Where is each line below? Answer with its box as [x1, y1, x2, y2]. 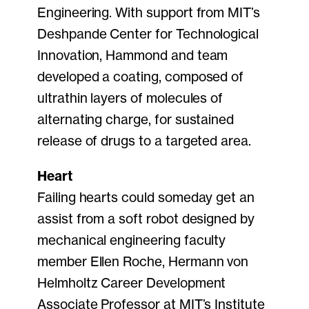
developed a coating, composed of [37, 68, 244, 86]
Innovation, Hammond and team [37, 47, 228, 64]
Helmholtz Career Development [37, 275, 226, 292]
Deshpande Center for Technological [37, 26, 259, 43]
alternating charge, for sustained [37, 111, 235, 128]
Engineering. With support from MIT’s [37, 4, 260, 21]
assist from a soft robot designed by [37, 210, 255, 228]
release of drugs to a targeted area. [37, 132, 251, 150]
